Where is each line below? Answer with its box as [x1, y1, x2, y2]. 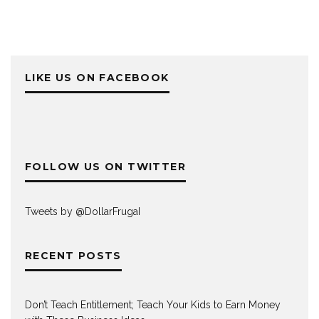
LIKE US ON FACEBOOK [25, 71, 169, 85]
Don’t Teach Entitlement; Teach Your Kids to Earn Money [25, 299, 281, 311]
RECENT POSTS [25, 249, 122, 263]
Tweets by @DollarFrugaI [25, 206, 140, 218]
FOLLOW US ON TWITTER [25, 160, 186, 174]
